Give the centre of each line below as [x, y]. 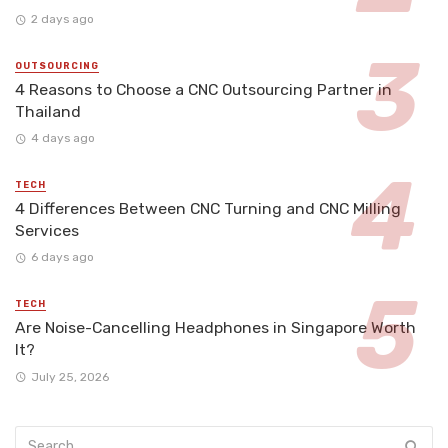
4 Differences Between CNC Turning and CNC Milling [208, 209]
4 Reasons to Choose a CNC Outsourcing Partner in [203, 89]
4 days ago [62, 138]
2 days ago [62, 18]
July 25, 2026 [69, 376]
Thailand [48, 111]
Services [47, 231]
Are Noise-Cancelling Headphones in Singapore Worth [215, 328]
